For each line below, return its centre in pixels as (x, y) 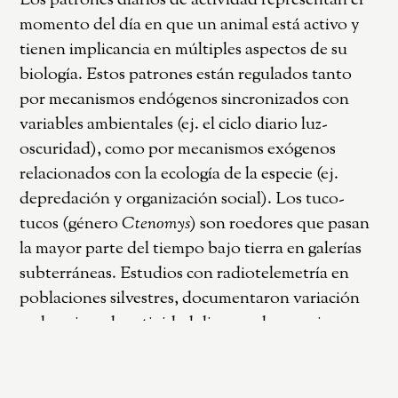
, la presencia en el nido (283, 373)
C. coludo (127, 348)
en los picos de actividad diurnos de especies (178, 323)
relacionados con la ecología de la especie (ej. (179, 174)
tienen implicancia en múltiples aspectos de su (184, 50)
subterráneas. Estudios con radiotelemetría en (185, 274)
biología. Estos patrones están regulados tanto (186, 75)
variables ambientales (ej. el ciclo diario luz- (174, 124)
